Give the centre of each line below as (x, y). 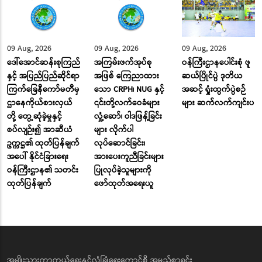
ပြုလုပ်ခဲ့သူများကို (123, 170)
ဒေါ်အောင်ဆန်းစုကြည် (44, 63)
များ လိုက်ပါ (114, 130)
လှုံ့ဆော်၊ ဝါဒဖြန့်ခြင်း (128, 117)
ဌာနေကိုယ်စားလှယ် (40, 103)
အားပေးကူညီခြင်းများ (129, 157)
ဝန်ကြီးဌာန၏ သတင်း (43, 170)
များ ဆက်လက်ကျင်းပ (218, 103)
